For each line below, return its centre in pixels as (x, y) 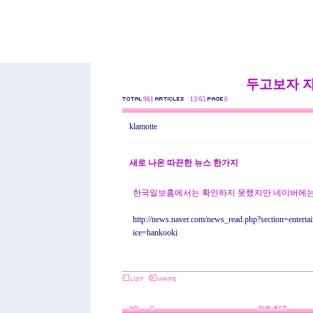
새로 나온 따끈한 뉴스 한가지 (183, 163)
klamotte (143, 126)
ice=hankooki (155, 233)
